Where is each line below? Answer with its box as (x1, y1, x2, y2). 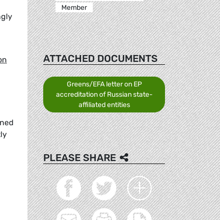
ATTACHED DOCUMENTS (43, 52, 158, 64)
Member (61, 3, 87, 12)
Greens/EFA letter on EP (66, 80, 142, 88)
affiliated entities (78, 100, 130, 109)
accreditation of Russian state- (55, 90, 153, 99)
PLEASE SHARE (43, 151, 116, 164)
